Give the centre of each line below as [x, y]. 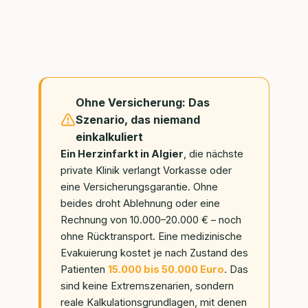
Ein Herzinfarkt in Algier [122, 154]
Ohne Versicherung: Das [143, 102]
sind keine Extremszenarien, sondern [147, 286]
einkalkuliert [109, 136]
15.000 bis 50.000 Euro [166, 269]
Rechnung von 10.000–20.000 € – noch [151, 220]
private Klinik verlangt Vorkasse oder [146, 170]
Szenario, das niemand [138, 119]
